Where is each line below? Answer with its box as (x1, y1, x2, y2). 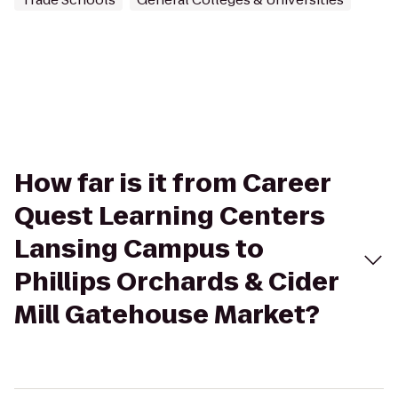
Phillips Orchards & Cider (14, 265, 338, 299)
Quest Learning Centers (14, 199, 325, 234)
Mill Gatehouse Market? (14, 298, 320, 332)
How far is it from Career (14, 166, 330, 201)
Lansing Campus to (14, 232, 264, 267)
